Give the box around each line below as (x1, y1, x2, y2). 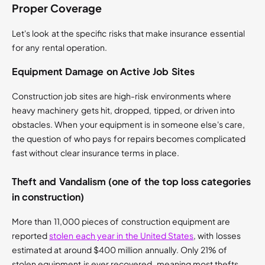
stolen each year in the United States (49, 230, 194, 241)
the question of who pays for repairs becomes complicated (12, 133, 246, 144)
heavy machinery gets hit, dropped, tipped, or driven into (12, 105, 235, 116)
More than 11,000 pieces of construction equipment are (12, 216, 231, 227)
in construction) (12, 190, 85, 203)
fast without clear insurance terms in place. (12, 147, 179, 159)
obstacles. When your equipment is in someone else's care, (12, 119, 245, 130)
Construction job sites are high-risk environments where (12, 91, 231, 102)
